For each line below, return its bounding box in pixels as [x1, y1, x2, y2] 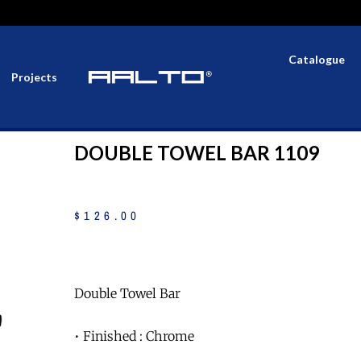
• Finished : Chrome [74, 327, 194, 344]
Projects [11, 69, 58, 84]
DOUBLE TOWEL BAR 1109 [74, 141, 319, 164]
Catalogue [288, 52, 345, 66]
